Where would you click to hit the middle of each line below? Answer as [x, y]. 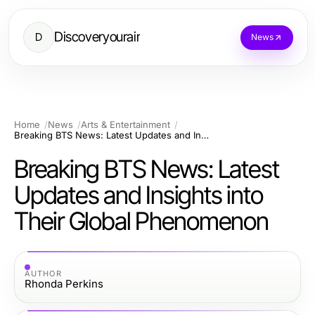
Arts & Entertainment [126, 124]
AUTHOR [43, 273]
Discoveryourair [97, 37]
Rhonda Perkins [64, 283]
